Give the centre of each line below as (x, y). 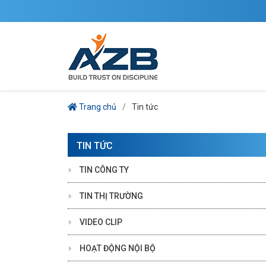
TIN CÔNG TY (104, 170)
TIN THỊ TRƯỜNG (111, 196)
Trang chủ (98, 107)
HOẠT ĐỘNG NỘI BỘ (118, 248)
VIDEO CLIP (101, 222)
